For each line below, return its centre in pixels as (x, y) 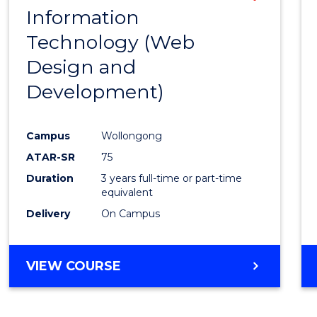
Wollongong (132, 136)
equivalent (127, 192)
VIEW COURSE (74, 266)
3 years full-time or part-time (172, 178)
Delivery (48, 213)
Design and (81, 67)
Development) (96, 91)
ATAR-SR (51, 157)
